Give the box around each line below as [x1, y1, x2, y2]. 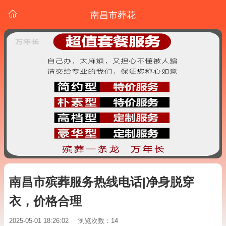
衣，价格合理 [9, 194, 82, 208]
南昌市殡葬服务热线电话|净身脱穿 [9, 175, 194, 189]
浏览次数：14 [78, 217, 118, 224]
